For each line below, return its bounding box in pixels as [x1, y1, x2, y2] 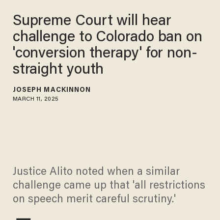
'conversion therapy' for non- [12, 46, 197, 61]
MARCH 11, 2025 [12, 96, 59, 102]
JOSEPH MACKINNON [12, 86, 91, 94]
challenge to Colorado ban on [12, 30, 202, 45]
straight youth [12, 62, 104, 78]
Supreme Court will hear [12, 14, 171, 29]
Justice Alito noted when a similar [12, 167, 180, 178]
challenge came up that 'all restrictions [12, 181, 205, 192]
